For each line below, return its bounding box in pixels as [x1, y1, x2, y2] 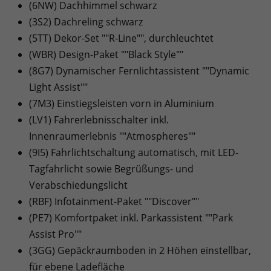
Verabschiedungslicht [29, 178, 128, 192]
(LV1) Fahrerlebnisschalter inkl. [29, 113, 169, 126]
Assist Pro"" [29, 227, 82, 241]
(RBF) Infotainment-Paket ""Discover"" [29, 194, 199, 208]
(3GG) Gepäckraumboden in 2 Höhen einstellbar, [29, 243, 251, 257]
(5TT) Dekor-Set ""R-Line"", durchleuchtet [29, 31, 214, 45]
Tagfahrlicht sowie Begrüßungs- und [29, 162, 194, 175]
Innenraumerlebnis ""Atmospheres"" [29, 129, 195, 143]
